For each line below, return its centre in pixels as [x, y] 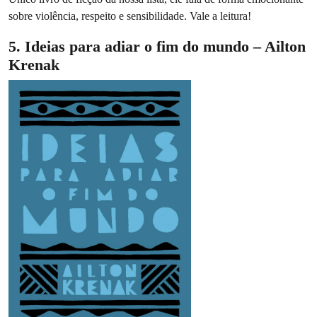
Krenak [36, 65]
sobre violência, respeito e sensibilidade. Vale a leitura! [130, 16]
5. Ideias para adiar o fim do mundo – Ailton [157, 47]
